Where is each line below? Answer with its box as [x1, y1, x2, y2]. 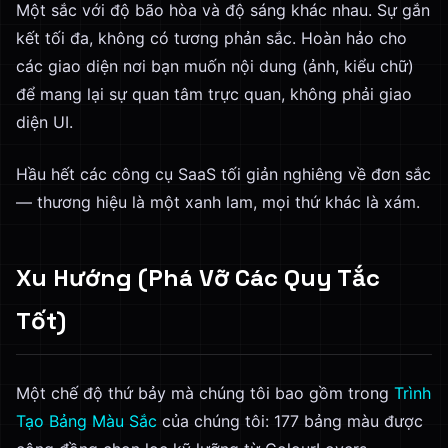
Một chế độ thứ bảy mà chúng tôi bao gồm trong [16, 383, 394, 403]
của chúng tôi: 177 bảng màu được [157, 411, 423, 431]
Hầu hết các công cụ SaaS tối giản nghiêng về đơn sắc [16, 164, 431, 184]
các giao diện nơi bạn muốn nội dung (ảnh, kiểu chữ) [16, 56, 414, 76]
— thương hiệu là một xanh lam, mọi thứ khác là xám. [16, 192, 420, 212]
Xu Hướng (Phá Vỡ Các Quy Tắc [16, 262, 380, 293]
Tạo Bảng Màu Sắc [16, 411, 157, 431]
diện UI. [16, 112, 73, 132]
